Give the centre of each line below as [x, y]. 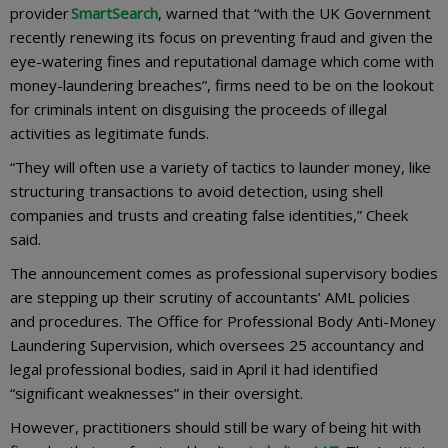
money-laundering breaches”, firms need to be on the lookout [222, 84]
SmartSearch [114, 12]
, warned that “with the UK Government [294, 12]
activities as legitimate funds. [109, 132]
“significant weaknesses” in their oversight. [156, 392]
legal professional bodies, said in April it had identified [194, 368]
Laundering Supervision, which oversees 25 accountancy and [217, 344]
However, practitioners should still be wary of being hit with [215, 426]
